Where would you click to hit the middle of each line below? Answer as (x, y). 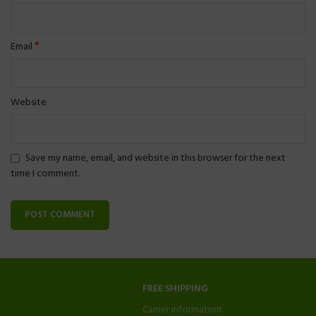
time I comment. (45, 174)
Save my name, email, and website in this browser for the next (156, 158)
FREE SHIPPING (175, 288)
